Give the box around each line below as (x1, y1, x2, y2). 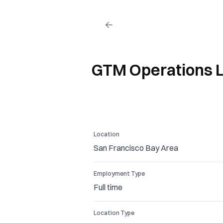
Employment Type (94, 170, 145, 178)
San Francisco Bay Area (94, 143, 178, 153)
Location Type (94, 209, 134, 217)
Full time (94, 182, 122, 192)
